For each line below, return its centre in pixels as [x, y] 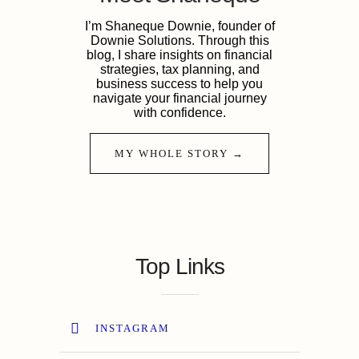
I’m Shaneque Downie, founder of [179, 26]
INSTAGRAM [133, 328]
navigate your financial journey [179, 98]
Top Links [179, 266]
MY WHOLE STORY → [179, 153]
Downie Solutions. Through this [179, 40]
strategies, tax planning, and [179, 69]
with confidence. [179, 113]
